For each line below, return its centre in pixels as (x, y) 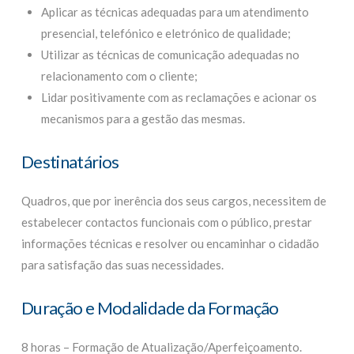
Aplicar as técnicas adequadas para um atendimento (175, 11)
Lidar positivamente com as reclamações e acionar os (179, 97)
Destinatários (70, 162)
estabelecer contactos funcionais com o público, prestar (166, 222)
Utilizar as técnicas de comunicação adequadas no (170, 54)
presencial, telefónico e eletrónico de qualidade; (166, 33)
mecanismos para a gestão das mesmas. (143, 118)
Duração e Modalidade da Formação (150, 308)
